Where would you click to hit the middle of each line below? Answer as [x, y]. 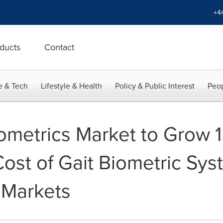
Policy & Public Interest [155, 86]
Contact [59, 47]
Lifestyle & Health [71, 86]
